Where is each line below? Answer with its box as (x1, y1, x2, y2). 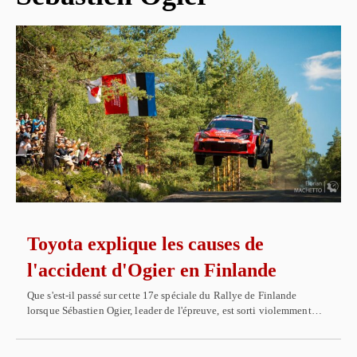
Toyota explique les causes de (27, 233, 264, 254)
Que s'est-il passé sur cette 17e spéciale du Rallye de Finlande (27, 288, 297, 301)
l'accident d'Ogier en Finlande (27, 259, 277, 280)
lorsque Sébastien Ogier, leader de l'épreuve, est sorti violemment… (27, 304, 322, 316)
